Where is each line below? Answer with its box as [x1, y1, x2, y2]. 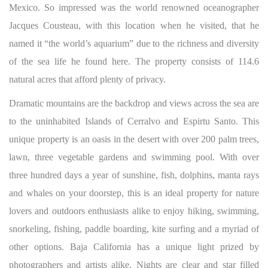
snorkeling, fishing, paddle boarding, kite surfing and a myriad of [9, 224, 259, 234]
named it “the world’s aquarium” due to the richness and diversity [9, 38, 259, 48]
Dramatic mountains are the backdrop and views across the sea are [9, 98, 259, 108]
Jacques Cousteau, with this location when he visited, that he [9, 20, 259, 31]
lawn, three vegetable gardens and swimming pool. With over [9, 152, 259, 162]
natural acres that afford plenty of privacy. [9, 74, 166, 84]
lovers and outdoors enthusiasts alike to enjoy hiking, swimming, [9, 206, 259, 216]
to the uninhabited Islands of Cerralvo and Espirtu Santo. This [9, 116, 259, 126]
